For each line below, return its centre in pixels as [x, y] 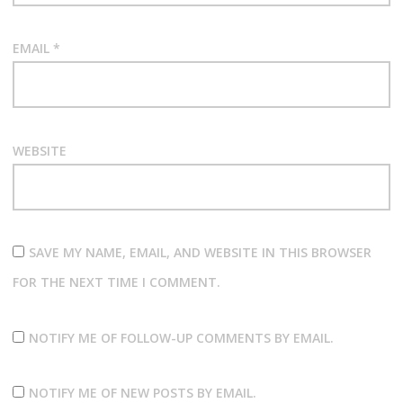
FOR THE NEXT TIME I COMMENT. [116, 282]
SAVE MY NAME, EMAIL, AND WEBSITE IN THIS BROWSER [200, 253]
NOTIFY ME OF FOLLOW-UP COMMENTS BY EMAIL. [181, 337]
